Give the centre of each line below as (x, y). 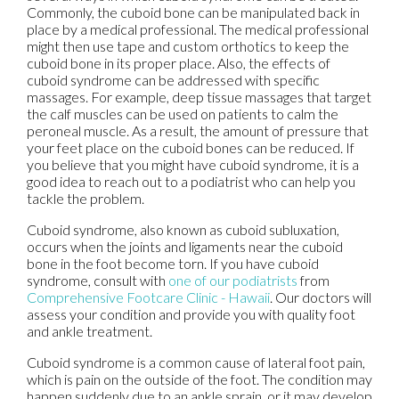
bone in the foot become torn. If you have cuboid (173, 263)
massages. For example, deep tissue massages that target (199, 96)
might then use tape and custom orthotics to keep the (188, 45)
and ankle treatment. (90, 330)
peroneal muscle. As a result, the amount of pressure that (198, 130)
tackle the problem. (85, 198)
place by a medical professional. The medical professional (198, 28)
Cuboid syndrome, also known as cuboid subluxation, (183, 229)
